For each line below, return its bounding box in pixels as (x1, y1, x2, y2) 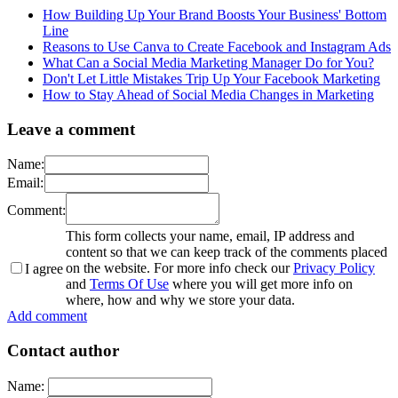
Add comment (7, 308, 87, 324)
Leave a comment (7, 119, 135, 139)
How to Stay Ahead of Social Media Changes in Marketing (43, 86, 374, 102)
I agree (25, 261, 63, 277)
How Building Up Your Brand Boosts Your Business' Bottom (43, 6, 386, 22)
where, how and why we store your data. (66, 292, 295, 308)
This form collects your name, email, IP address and (66, 228, 354, 244)
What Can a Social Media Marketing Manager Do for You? (43, 54, 374, 70)
